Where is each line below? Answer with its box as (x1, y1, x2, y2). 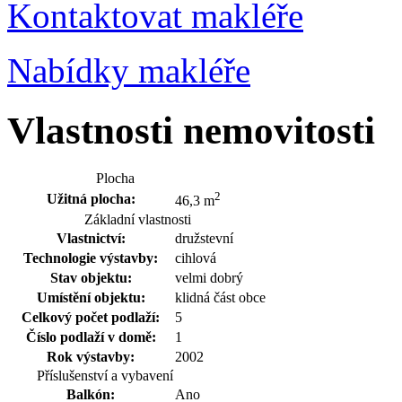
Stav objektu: (49, 269, 132, 285)
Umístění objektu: (36, 289, 145, 305)
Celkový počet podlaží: (22, 309, 160, 325)
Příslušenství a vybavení (37, 367, 173, 383)
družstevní (175, 230, 233, 246)
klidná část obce (175, 289, 266, 305)
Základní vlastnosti (84, 211, 191, 227)
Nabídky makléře (7, 50, 250, 90)
